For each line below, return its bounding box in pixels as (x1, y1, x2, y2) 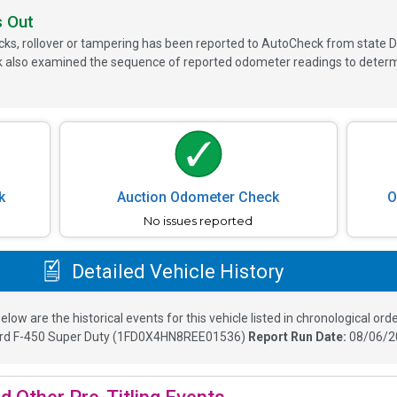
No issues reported (144, 214, 253, 229)
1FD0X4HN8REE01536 (116, 330, 241, 345)
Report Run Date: (247, 330, 349, 345)
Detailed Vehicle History (66, 260, 284, 283)
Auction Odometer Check (117, 189, 280, 206)
